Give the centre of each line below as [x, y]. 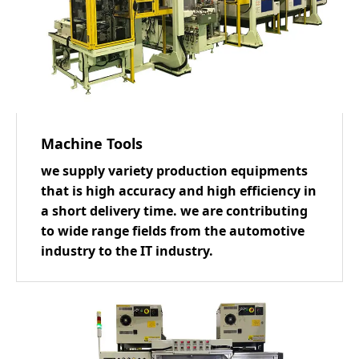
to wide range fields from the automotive [173, 231]
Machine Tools [92, 144]
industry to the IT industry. [127, 251]
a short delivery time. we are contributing [174, 211]
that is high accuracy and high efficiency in [179, 191]
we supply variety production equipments [174, 171]
